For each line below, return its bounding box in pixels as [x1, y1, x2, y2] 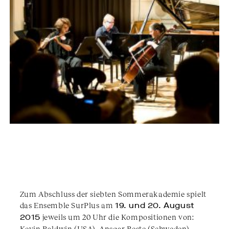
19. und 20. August [115, 200, 195, 211]
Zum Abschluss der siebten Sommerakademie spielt [19, 189, 207, 199]
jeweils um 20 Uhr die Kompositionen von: [40, 212, 194, 222]
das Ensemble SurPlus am [19, 200, 116, 210]
